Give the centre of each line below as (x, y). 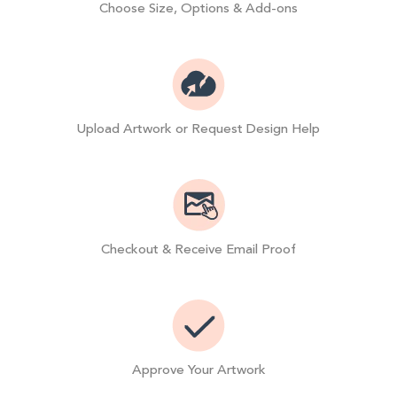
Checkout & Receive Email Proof (198, 249)
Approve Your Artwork (198, 370)
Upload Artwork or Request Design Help (198, 129)
